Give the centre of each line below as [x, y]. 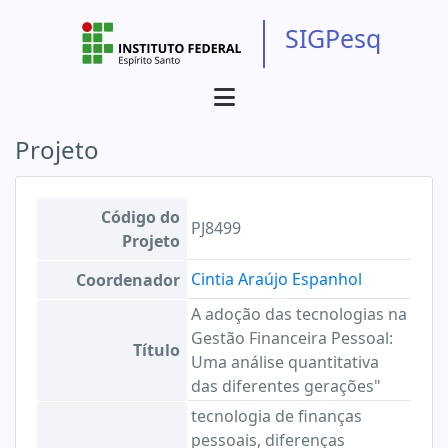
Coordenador [128, 280]
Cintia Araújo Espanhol [276, 279]
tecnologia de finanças [276, 416]
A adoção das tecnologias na [299, 314]
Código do [140, 217]
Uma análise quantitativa [285, 362]
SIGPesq [333, 38]
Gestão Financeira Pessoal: [292, 338]
